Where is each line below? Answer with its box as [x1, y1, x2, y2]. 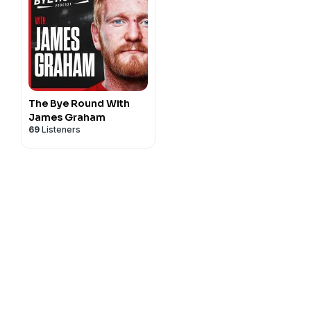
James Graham [28, 111, 106, 124]
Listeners [40, 124, 81, 135]
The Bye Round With [28, 97, 130, 110]
